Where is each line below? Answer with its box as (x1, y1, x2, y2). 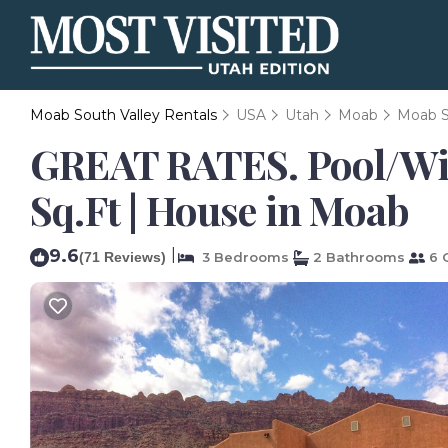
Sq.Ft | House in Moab (30, 183, 410, 236)
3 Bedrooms (194, 249, 289, 265)
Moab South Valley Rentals (30, 106, 221, 124)
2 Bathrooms (309, 249, 405, 265)
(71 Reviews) (79, 249, 166, 265)
